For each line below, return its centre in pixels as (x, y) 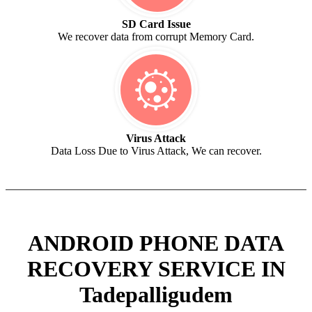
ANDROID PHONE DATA (156, 243)
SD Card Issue (156, 24)
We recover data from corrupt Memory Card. (156, 37)
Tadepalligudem (156, 294)
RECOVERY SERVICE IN (156, 268)
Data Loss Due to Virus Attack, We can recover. (156, 151)
